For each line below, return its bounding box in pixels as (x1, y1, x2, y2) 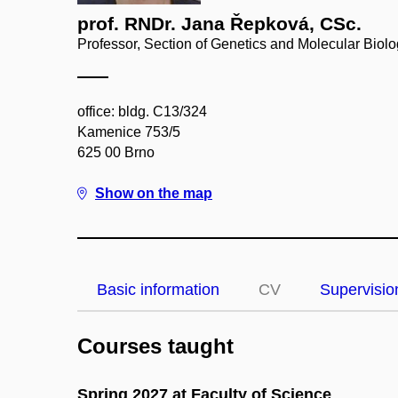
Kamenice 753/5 (77, 124, 180, 139)
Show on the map (95, 186, 212, 201)
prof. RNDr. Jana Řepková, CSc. (77, 13, 362, 34)
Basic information (97, 281, 219, 298)
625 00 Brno (77, 145, 155, 160)
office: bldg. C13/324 (77, 104, 207, 119)
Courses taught (77, 334, 234, 358)
